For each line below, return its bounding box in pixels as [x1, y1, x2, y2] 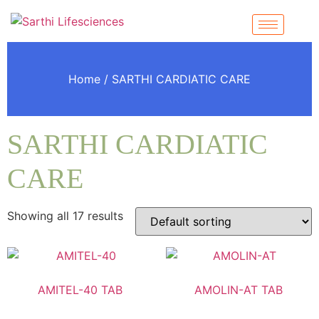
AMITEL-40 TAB [38, 283, 123, 297]
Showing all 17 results [7, 209, 123, 223]
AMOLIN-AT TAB [194, 283, 283, 297]
